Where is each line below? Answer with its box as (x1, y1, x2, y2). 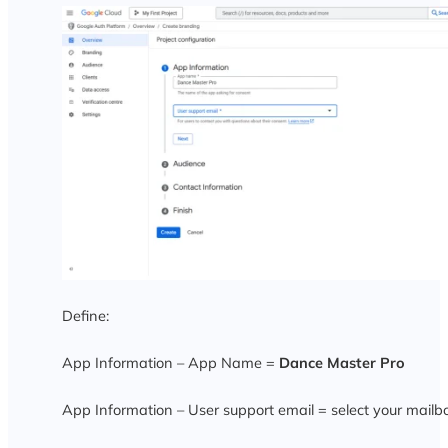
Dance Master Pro (278, 353, 405, 373)
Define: (61, 306, 109, 326)
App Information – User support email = (61, 400, 331, 420)
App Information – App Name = (61, 353, 279, 373)
